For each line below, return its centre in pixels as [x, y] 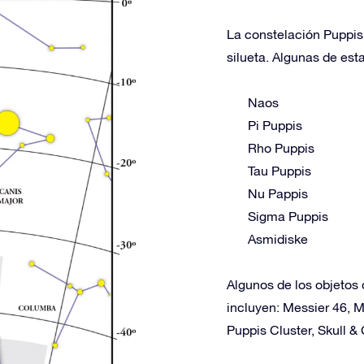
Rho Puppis [281, 148]
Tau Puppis [279, 171]
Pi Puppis [275, 125]
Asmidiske [278, 239]
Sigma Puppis [288, 216]
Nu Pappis [278, 193]
